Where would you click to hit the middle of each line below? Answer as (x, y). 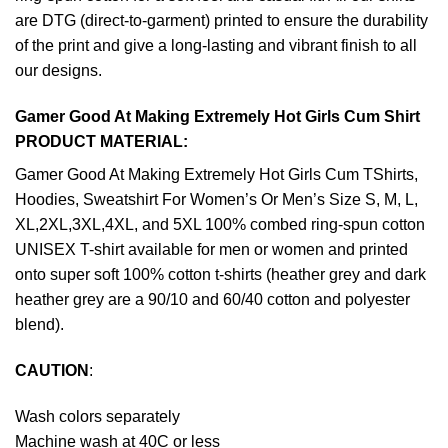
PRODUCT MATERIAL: (101, 142)
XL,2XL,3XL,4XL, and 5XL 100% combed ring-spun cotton (220, 225)
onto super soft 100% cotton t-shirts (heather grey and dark (220, 275)
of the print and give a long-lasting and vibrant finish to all (216, 46)
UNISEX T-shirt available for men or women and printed (211, 250)
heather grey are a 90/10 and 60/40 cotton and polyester (212, 300)
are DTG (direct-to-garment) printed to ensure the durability (221, 21)
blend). (39, 325)
